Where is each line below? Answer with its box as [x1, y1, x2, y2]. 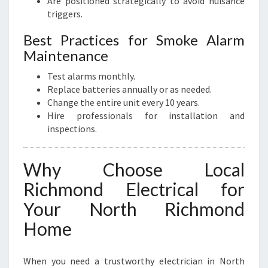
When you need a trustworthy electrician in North [23, 255, 245, 267]
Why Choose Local [23, 159, 245, 180]
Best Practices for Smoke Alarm [23, 31, 245, 48]
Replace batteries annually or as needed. [47, 83, 212, 95]
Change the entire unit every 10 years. [47, 96, 200, 108]
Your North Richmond [23, 198, 245, 220]
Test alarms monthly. [47, 70, 135, 82]
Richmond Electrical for [23, 178, 245, 200]
